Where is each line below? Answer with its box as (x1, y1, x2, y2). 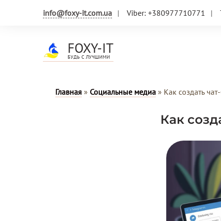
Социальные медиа (90, 87, 156, 97)
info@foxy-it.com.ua (43, 8, 112, 18)
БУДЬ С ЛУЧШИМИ (68, 53, 110, 60)
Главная (55, 87, 82, 97)
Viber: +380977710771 (127, 8, 205, 18)
